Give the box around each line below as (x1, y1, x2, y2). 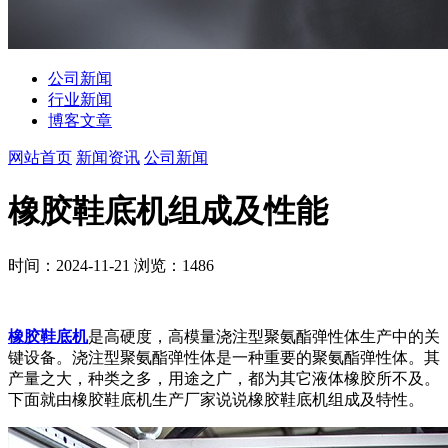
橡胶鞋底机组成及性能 (8, 193, 328, 230)
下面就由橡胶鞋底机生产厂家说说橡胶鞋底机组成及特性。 (8, 390, 424, 408)
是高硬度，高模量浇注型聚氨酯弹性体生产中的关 (88, 327, 440, 345)
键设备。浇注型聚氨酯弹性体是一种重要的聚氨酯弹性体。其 (8, 348, 440, 366)
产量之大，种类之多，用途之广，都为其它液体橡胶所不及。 (8, 369, 440, 387)
